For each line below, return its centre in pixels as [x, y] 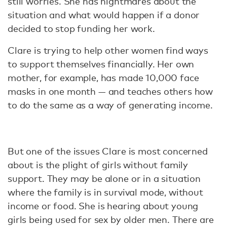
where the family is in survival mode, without [105, 192]
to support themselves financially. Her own [101, 64]
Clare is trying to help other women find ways [108, 50]
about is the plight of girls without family [98, 164]
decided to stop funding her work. [81, 28]
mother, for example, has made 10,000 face [103, 77]
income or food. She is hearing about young [103, 205]
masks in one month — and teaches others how [110, 91]
